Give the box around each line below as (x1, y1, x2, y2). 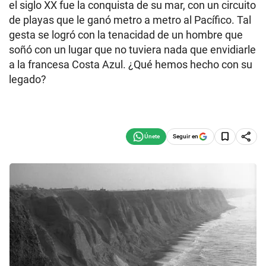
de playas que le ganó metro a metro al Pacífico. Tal (9, 14, 251, 26)
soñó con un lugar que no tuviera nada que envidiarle (9, 43, 256, 56)
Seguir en (173, 132, 198, 140)
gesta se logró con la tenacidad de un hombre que (9, 28, 243, 41)
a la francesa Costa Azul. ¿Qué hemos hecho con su (9, 58, 252, 71)
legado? (9, 73, 46, 85)
